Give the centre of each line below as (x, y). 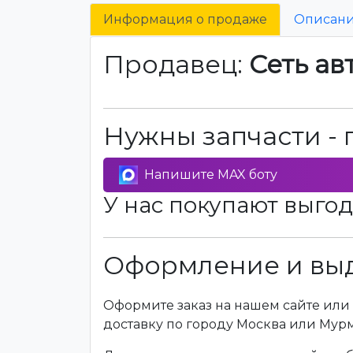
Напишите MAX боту (211, 175)
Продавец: (176, 64)
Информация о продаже (185, 19)
